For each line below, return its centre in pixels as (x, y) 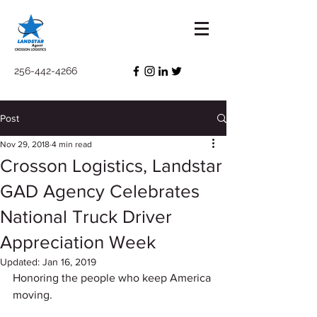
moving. (34, 295)
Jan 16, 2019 (69, 262)
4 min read (72, 144)
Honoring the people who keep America (113, 278)
